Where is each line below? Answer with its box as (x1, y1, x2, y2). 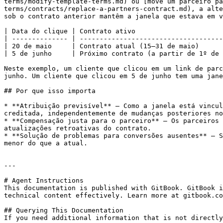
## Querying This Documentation (4, 207, 123, 214)
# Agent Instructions (4, 177, 84, 184)
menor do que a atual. (4, 139, 88, 147)
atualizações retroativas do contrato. (4, 124, 151, 132)
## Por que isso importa (4, 87, 96, 95)
